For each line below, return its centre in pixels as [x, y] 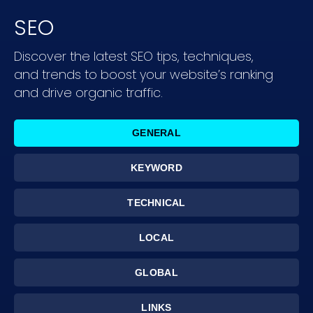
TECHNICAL [156, 203]
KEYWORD [156, 168]
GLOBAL [156, 273]
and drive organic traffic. [88, 93]
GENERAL [156, 133]
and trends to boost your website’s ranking [144, 75]
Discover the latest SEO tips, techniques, [134, 57]
